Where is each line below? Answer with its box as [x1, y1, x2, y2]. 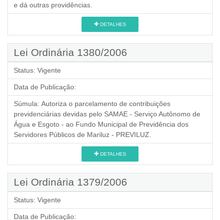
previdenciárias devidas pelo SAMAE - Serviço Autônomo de [14, 110, 200, 118]
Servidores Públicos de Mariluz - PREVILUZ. [14, 130, 151, 138]
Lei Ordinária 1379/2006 [14, 176, 127, 188]
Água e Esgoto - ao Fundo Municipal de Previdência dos [14, 120, 189, 128]
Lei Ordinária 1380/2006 [14, 46, 127, 58]
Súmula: [14, 99, 39, 108]
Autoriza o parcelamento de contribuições [41, 99, 170, 108]
